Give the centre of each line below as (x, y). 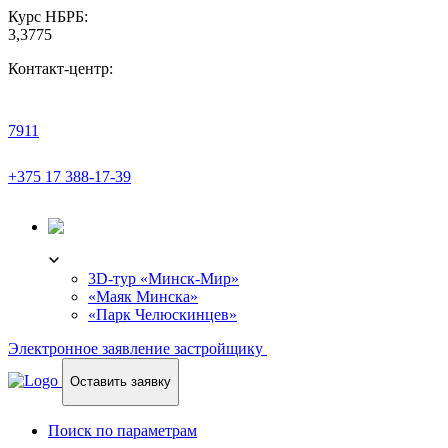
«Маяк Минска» (143, 296)
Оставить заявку (120, 382)
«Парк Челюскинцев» (162, 314)
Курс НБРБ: (48, 16)
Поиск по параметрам (122, 430)
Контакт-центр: (60, 68)
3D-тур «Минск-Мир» (163, 278)
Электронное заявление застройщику (137, 348)
